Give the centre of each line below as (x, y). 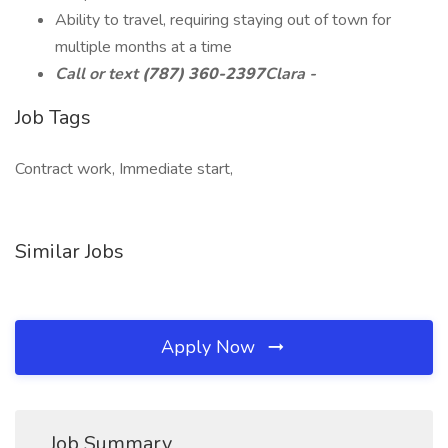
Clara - (292, 74)
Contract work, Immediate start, (124, 169)
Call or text (98, 74)
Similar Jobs (69, 251)
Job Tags (53, 117)
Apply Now (210, 347)
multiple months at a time (143, 47)
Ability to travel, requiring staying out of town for (223, 20)
